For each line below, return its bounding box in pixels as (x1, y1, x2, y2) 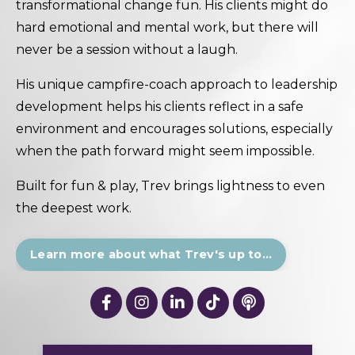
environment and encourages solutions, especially (16, 120, 333, 136)
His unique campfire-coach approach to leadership (16, 76, 338, 92)
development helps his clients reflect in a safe (16, 98, 303, 114)
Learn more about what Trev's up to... (30, 246, 273, 261)
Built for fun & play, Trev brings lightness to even (16, 177, 325, 193)
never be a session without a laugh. (16, 41, 238, 57)
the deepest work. (16, 200, 135, 216)
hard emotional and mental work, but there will (16, 19, 319, 35)
